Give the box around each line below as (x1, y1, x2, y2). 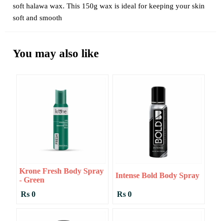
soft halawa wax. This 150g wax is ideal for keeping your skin (13, 2, 205, 10)
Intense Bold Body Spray (115, 171, 199, 180)
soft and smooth (13, 14, 62, 22)
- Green (19, 176, 44, 184)
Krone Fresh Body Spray (19, 167, 104, 176)
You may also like (13, 47, 99, 60)
